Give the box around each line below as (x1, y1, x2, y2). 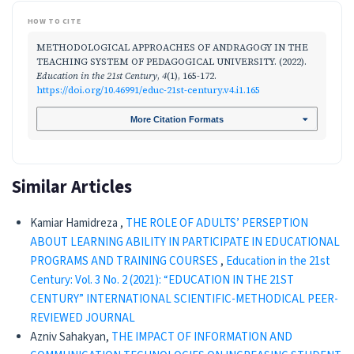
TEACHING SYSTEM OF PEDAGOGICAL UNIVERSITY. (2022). (36, 55, 307, 69)
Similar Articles (12, 175, 132, 201)
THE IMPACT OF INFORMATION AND (111, 329, 292, 345)
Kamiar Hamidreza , (29, 215, 126, 232)
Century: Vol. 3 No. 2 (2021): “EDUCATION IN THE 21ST (29, 272, 294, 288)
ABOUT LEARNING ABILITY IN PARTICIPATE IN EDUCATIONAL (29, 234, 340, 250)
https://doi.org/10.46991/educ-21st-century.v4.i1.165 (36, 84, 260, 97)
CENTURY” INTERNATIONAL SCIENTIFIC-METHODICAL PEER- (29, 291, 338, 307)
